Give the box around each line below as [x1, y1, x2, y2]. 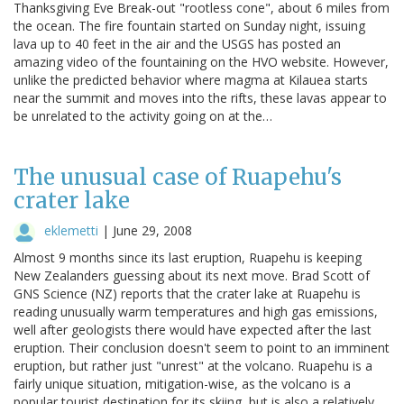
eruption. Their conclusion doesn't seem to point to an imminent [14, 338, 390, 356]
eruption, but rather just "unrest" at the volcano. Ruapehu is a [14, 356, 372, 374]
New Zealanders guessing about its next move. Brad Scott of [14, 266, 370, 284]
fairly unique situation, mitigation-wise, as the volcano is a [14, 374, 351, 392]
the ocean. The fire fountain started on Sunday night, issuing [14, 16, 365, 34]
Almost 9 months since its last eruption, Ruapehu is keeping [14, 248, 362, 266]
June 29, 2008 [113, 221, 192, 239]
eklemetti [44, 221, 98, 239]
